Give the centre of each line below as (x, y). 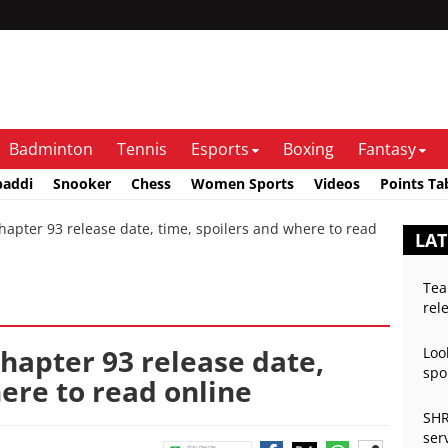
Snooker (82, 183)
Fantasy (387, 149)
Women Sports (242, 183)
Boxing (308, 149)
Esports (220, 149)
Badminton (51, 149)
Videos (337, 183)
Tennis (142, 149)
